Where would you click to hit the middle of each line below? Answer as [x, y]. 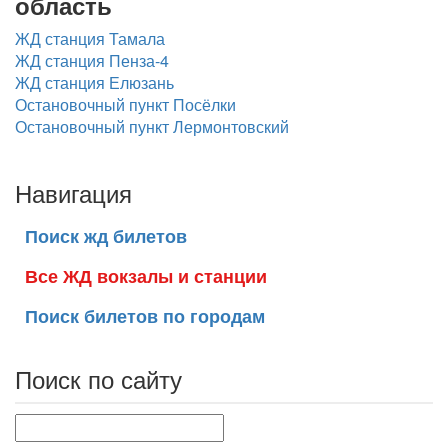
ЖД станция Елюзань [94, 82]
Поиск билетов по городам [145, 316]
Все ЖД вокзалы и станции [146, 276]
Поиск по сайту [98, 378]
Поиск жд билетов [106, 236]
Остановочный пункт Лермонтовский [152, 126]
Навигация [73, 192]
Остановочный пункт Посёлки [125, 104]
